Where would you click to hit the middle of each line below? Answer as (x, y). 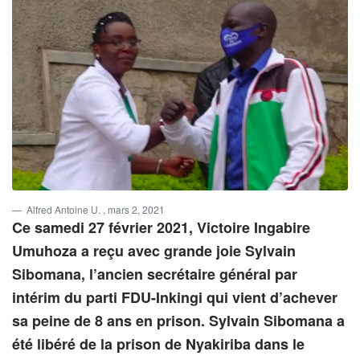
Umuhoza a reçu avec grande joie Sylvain (154, 251)
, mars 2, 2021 (134, 210)
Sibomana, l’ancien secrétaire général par (155, 274)
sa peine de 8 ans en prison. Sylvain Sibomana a (178, 321)
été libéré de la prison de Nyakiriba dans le (158, 344)
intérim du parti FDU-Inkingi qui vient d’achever (175, 298)
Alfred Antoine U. (65, 210)
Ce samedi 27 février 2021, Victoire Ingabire (161, 228)
